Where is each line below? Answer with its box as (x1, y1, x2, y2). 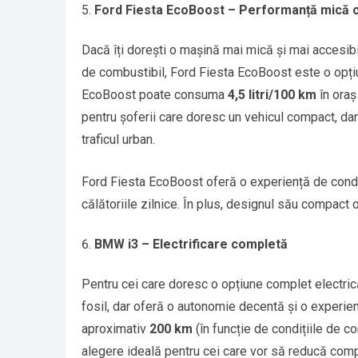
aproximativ (82, 321, 149, 337)
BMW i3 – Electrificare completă (94, 237, 288, 253)
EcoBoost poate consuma (82, 87, 228, 103)
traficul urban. (82, 132, 155, 148)
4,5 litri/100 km (228, 87, 316, 103)
